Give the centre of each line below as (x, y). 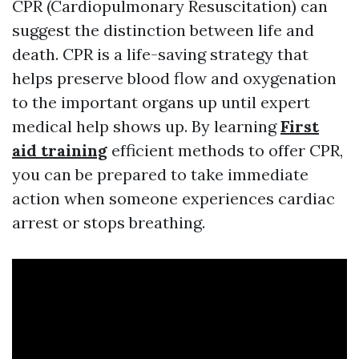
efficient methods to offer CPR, (225, 150)
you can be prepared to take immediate (160, 174)
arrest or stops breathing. (109, 222)
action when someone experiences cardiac (173, 198)
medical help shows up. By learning (146, 126)
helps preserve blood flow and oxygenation (174, 78)
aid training (60, 150)
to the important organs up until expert (161, 102)
